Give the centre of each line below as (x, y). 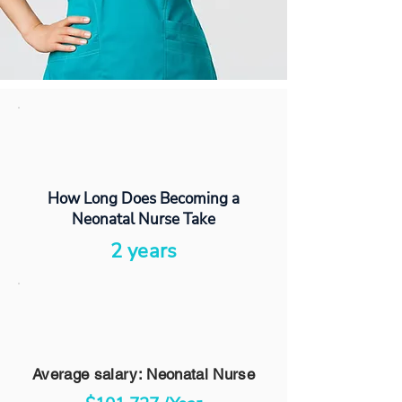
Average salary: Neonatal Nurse (144, 374)
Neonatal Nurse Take (144, 219)
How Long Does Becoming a (144, 199)
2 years (144, 251)
